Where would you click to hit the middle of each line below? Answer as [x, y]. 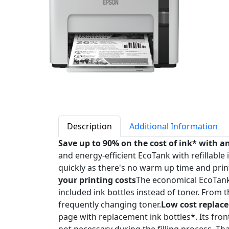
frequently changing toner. [110, 204]
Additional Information [174, 126]
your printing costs [97, 180]
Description [89, 126]
